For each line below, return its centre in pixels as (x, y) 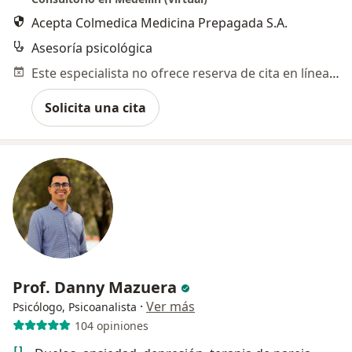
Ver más (170, 307)
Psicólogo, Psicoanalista (75, 307)
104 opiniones (111, 325)
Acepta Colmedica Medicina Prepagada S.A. (159, 23)
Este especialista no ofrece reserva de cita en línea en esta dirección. (334, 73)
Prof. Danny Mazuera (95, 288)
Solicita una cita (95, 108)
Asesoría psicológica (92, 48)
